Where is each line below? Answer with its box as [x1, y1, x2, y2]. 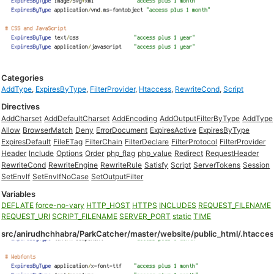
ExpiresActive [150, 125, 197, 135]
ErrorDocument [96, 125, 148, 135]
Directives [1, 102, 40, 111]
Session [243, 160, 270, 169]
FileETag [53, 137, 83, 146]
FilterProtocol [171, 137, 218, 146]
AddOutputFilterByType [160, 114, 240, 123]
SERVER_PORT [119, 212, 171, 221]
